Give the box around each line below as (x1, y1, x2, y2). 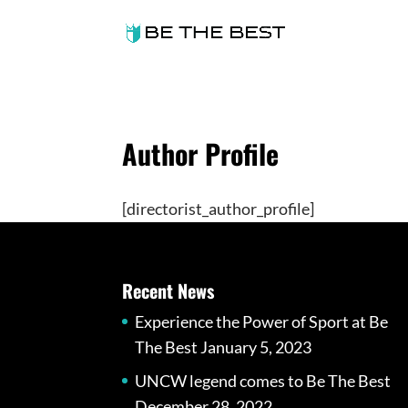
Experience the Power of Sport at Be (135, 311, 389, 331)
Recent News (122, 276, 215, 304)
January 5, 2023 (200, 336, 312, 357)
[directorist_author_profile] (122, 199, 315, 219)
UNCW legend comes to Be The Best (135, 370, 392, 391)
